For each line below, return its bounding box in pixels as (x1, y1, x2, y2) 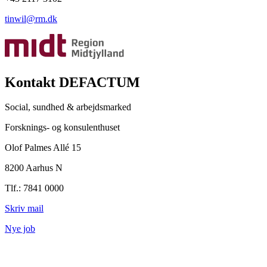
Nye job (5, 223, 35, 234)
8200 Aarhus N (5, 163, 63, 173)
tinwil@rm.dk (5, 13, 57, 24)
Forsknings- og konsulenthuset (5, 122, 120, 133)
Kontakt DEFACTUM (5, 74, 140, 90)
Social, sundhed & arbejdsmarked (5, 102, 131, 113)
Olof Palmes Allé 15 (5, 142, 81, 153)
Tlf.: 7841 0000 (5, 183, 64, 194)
